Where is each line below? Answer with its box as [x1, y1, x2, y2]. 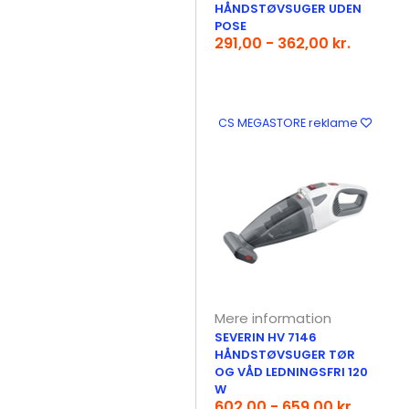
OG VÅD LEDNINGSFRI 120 [215, 363, 369, 381]
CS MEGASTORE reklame [217, 115, 361, 131]
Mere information [215, 309, 332, 328]
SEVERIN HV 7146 [215, 329, 318, 346]
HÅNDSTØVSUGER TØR [215, 346, 356, 363]
